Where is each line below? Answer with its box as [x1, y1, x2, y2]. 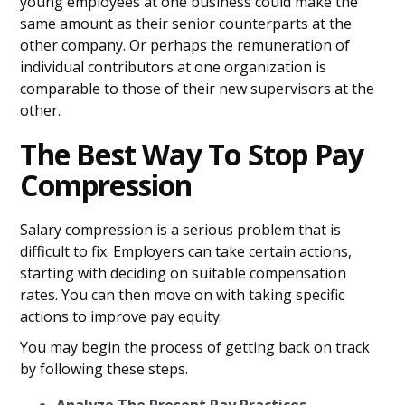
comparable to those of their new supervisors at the [20, 79, 375, 99]
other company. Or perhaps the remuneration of [20, 35, 351, 55]
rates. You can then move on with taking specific [20, 285, 345, 305]
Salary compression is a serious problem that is [20, 220, 342, 240]
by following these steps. [20, 359, 189, 379]
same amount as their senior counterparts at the [20, 14, 353, 33]
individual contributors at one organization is [20, 57, 327, 77]
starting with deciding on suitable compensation [20, 263, 347, 283]
